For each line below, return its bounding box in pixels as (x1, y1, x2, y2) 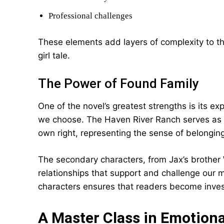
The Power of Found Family (38, 76, 199, 91)
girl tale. (38, 50, 70, 60)
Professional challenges (48, 11, 132, 20)
